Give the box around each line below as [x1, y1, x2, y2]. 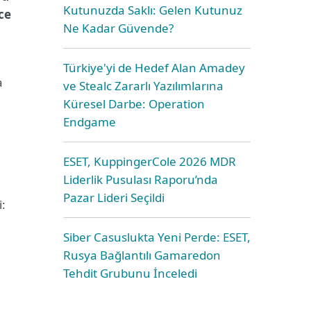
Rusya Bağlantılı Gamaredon [63, 247, 221, 263]
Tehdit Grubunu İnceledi [63, 265, 197, 281]
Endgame [63, 114, 116, 130]
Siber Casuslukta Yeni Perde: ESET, [63, 229, 251, 245]
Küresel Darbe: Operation [63, 96, 205, 112]
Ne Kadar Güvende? [63, 20, 174, 36]
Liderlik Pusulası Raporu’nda [63, 171, 218, 187]
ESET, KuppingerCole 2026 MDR [63, 153, 236, 169]
